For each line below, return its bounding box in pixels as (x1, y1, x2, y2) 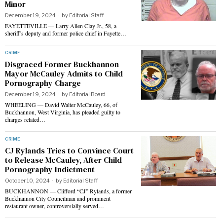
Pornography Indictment (5, 163, 95, 175)
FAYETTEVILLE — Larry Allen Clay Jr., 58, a (5, 21, 116, 30)
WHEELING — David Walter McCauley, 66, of (5, 100, 117, 109)
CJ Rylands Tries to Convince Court (5, 145, 134, 156)
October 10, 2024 (5, 177, 50, 184)
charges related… (5, 115, 45, 123)
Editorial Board (69, 90, 106, 98)
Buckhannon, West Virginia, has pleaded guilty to (5, 108, 120, 116)
